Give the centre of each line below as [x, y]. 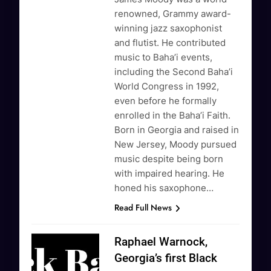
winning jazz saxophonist [168, 28]
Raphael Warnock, [161, 242]
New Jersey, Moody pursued [176, 145]
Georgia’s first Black [166, 258]
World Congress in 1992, [167, 87]
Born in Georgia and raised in [177, 130]
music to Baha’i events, [164, 57]
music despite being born [169, 159]
